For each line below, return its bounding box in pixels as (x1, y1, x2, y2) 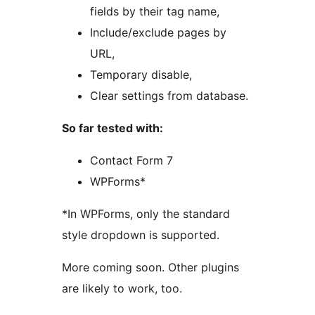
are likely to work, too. (62, 281, 182, 296)
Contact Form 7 (90, 153, 173, 168)
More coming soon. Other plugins (62, 260, 239, 275)
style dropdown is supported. (62, 228, 219, 243)
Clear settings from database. (90, 89, 248, 103)
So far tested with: (62, 121, 163, 136)
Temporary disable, (90, 67, 192, 82)
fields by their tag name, (90, 4, 219, 19)
